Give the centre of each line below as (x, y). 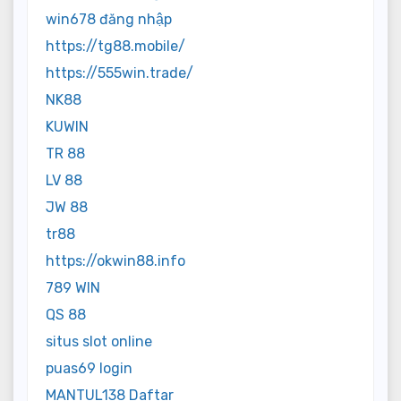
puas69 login (89, 368)
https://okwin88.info (115, 260)
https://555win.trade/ (119, 73)
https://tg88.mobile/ (115, 46)
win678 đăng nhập (109, 19)
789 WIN (73, 287)
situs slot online (99, 341)
